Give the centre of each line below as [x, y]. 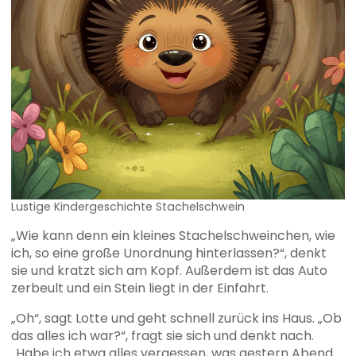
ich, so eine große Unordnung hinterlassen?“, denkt [169, 253]
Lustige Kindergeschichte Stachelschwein [128, 206]
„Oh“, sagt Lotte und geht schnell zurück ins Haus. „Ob [177, 318]
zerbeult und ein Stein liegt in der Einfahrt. [140, 288]
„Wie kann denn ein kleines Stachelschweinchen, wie [174, 235]
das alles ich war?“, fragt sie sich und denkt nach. [163, 335]
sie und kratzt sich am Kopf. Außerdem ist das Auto [170, 270]
